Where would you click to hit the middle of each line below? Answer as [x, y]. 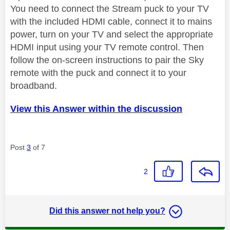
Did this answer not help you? [107, 210]
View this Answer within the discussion [96, 109]
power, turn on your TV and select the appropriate [112, 34]
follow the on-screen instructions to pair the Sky [107, 60]
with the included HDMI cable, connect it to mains [111, 21]
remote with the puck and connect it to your [98, 73]
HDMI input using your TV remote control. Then [107, 47]
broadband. [35, 85]
